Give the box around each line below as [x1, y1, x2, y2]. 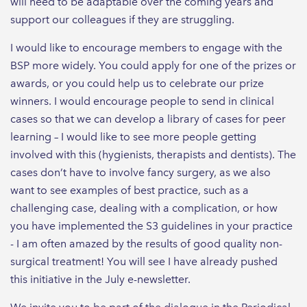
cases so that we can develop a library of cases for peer [10, 112, 286, 125]
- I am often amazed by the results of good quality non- [10, 236, 282, 250]
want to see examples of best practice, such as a [10, 183, 249, 197]
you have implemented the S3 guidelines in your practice [10, 219, 293, 232]
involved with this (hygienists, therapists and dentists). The [10, 147, 296, 161]
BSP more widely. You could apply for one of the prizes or [10, 58, 296, 72]
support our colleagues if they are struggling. [10, 12, 234, 26]
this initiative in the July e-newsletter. [10, 272, 191, 286]
